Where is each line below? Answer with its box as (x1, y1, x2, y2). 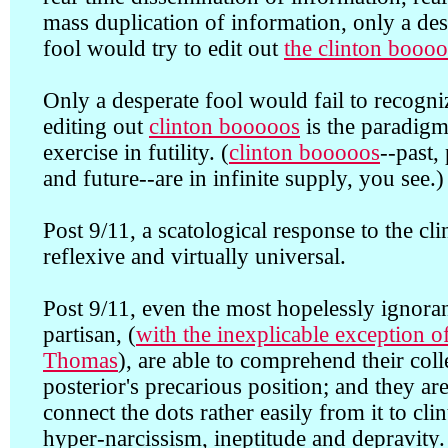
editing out (43, 114, 149, 139)
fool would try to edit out (43, 36, 284, 61)
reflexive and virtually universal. (43, 244, 346, 269)
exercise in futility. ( (43, 140, 229, 165)
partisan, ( (43, 322, 136, 347)
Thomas (43, 348, 118, 373)
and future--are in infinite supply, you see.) (43, 166, 444, 191)
